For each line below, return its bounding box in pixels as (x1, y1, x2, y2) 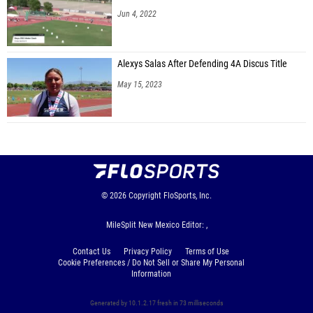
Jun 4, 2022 (117, 8, 156, 19)
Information (131, 268, 171, 279)
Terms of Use (185, 246, 229, 256)
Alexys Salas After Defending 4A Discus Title (117, 57, 287, 70)
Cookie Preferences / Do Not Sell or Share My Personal (57, 257, 245, 268)
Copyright (129, 190, 161, 201)
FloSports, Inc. (163, 190, 212, 201)
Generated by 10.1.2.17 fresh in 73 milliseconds (89, 298, 224, 307)
